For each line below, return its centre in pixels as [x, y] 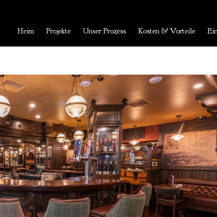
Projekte [59, 31]
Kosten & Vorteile [167, 31]
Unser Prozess [105, 31]
